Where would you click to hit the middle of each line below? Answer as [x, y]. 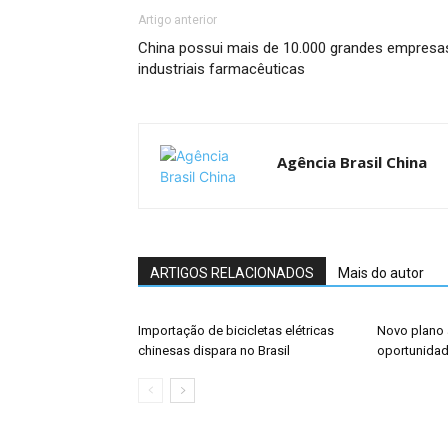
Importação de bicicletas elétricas [236, 330]
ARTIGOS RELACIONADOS [232, 273]
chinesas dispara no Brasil [214, 350]
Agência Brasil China [352, 162]
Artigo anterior [177, 20]
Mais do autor [381, 273]
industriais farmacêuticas [221, 69]
